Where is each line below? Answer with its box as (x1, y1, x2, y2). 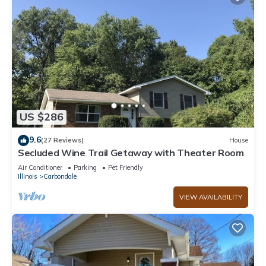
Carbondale (43, 172, 77, 180)
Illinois (18, 172, 37, 180)
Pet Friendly (108, 163, 143, 172)
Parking (74, 163, 97, 172)
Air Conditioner (18, 163, 62, 172)
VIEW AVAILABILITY (179, 192, 242, 201)
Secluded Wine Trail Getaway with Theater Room (18, 146, 244, 159)
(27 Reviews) (41, 136, 84, 145)
